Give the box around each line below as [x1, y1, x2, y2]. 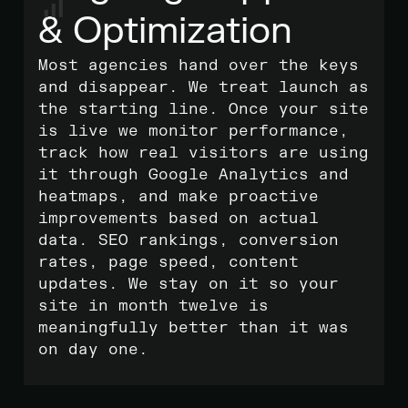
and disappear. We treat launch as [38, 78, 369, 97]
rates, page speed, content [38, 253, 299, 271]
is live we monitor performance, [38, 122, 349, 140]
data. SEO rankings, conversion [38, 231, 339, 250]
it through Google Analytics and [38, 166, 349, 184]
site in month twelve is [38, 297, 269, 315]
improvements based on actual [38, 209, 319, 228]
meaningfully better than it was [38, 319, 349, 337]
